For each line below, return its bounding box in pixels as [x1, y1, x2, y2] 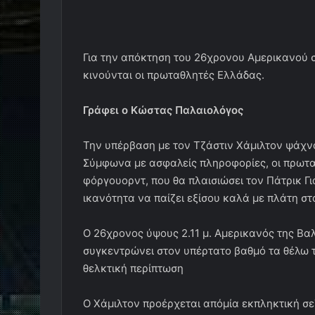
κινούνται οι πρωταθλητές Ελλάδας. [83, 68, 264, 82]
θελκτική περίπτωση [83, 262, 184, 275]
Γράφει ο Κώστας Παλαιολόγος [83, 103, 243, 117]
